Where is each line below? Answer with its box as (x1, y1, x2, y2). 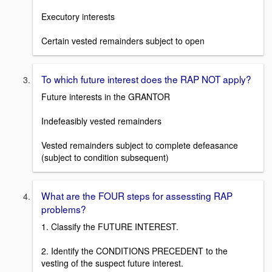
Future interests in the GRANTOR (41, 90, 170, 103)
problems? (41, 202, 86, 216)
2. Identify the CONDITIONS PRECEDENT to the (41, 244, 228, 257)
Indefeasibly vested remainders (41, 115, 161, 127)
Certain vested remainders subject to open (41, 35, 205, 47)
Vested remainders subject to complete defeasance (41, 139, 238, 152)
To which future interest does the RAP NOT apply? (41, 72, 251, 86)
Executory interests (41, 10, 115, 23)
